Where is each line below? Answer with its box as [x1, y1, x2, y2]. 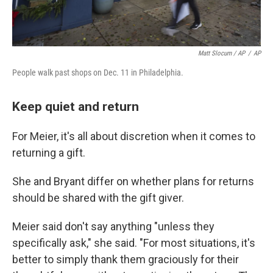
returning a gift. [12, 146, 85, 159]
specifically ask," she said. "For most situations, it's [12, 236, 255, 249]
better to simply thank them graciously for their [12, 253, 239, 266]
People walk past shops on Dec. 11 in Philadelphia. [12, 68, 183, 77]
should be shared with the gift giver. [12, 191, 184, 204]
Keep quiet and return [12, 99, 139, 114]
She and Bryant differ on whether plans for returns [12, 175, 254, 188]
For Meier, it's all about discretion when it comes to [12, 130, 255, 143]
